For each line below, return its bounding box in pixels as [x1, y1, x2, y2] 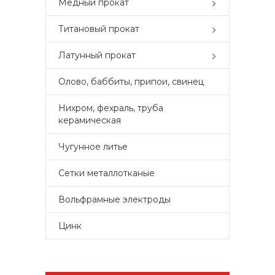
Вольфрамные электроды [58, 194, 171, 205]
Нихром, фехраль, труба [58, 103, 163, 114]
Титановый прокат [58, 23, 139, 34]
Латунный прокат [58, 50, 136, 61]
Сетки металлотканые [58, 168, 155, 179]
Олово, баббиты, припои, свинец [58, 76, 204, 87]
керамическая [58, 115, 121, 126]
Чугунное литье [58, 141, 128, 152]
